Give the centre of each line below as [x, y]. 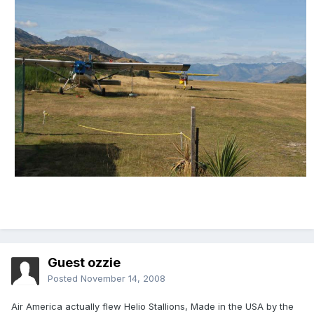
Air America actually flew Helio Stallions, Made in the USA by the [152, 307]
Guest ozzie [84, 263]
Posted [64, 279]
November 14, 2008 [123, 279]
